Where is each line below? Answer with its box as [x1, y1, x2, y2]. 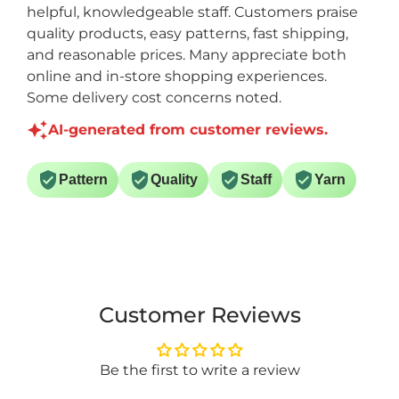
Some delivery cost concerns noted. [27, 88, 282, 106]
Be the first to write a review [99, 361, 300, 379]
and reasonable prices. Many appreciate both [27, 45, 347, 63]
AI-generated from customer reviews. [48, 120, 329, 138]
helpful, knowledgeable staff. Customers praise [27, 3, 359, 20]
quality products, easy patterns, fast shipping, [27, 24, 349, 42]
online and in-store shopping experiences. [27, 67, 328, 85]
